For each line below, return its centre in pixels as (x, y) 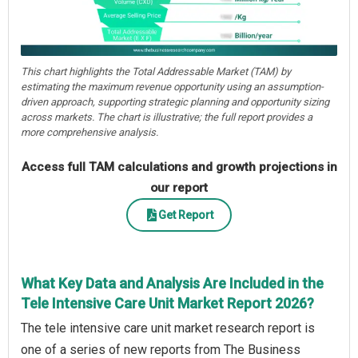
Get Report (185, 215)
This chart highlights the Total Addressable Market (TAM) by (156, 72)
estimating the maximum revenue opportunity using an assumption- (172, 87)
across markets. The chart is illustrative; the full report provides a (167, 117)
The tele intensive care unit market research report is (168, 328)
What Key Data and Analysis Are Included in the (172, 284)
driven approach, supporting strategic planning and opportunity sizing (175, 102)
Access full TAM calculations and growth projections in (179, 167)
